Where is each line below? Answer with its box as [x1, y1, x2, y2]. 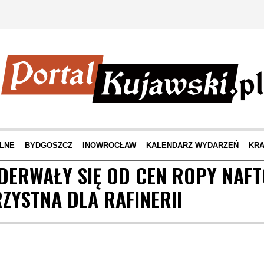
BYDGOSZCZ [24, 141, 72, 150]
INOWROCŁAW [82, 141, 136, 150]
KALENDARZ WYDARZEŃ [146, 141, 239, 150]
